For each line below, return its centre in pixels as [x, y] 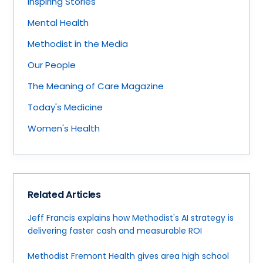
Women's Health [64, 128]
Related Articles [64, 195]
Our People [52, 65]
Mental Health [58, 22]
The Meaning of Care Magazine [96, 86]
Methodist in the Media [78, 43]
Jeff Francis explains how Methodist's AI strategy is [131, 218]
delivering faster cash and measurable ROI [115, 231]
